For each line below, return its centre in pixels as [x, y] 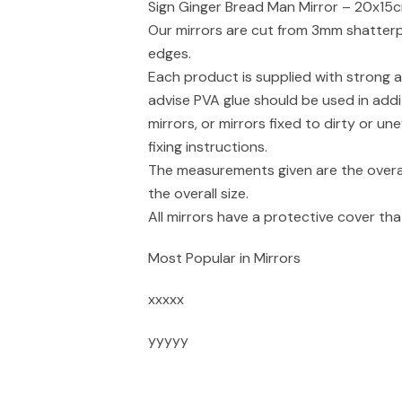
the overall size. [198, 193]
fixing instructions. [208, 147]
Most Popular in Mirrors [224, 258]
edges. [170, 53]
